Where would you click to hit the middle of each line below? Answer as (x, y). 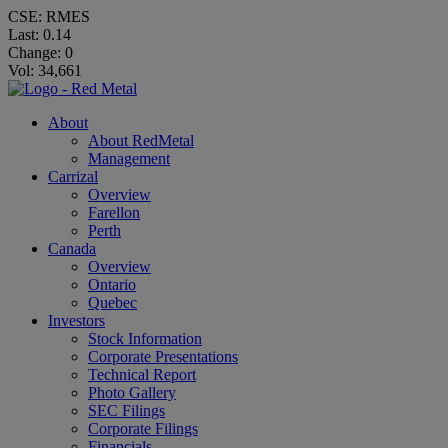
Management (129, 158)
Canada (72, 248)
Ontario (112, 284)
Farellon (114, 212)
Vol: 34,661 (45, 70)
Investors (76, 320)
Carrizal (73, 176)
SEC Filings (126, 410)
